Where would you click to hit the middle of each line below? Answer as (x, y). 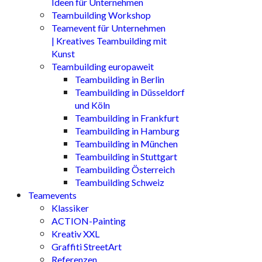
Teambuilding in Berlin (120, 79)
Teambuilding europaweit (103, 66)
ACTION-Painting (89, 221)
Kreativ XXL (75, 234)
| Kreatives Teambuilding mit (109, 41)
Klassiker (70, 208)
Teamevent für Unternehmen (108, 28)
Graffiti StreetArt (87, 247)
